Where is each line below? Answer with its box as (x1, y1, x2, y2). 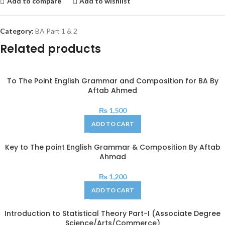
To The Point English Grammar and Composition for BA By (7, 75, 218, 86)
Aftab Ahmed (88, 85, 137, 95)
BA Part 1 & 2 (35, 26, 77, 35)
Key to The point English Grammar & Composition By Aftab (5, 142, 220, 152)
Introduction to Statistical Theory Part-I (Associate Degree (5, 208, 220, 218)
